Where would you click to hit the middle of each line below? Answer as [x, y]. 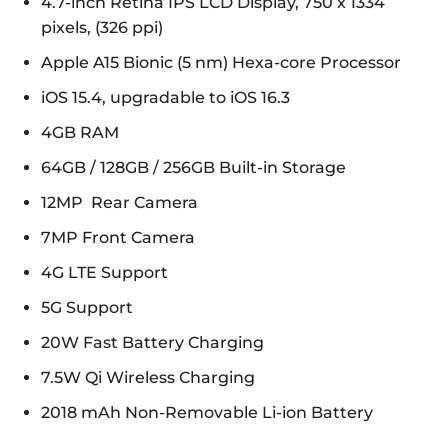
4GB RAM [80, 133]
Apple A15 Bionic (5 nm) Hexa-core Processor [221, 63]
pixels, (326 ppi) [102, 28]
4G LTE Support [104, 273]
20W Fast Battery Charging [152, 343]
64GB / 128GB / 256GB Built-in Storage [193, 168]
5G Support [87, 308]
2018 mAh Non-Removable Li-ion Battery [207, 413]
